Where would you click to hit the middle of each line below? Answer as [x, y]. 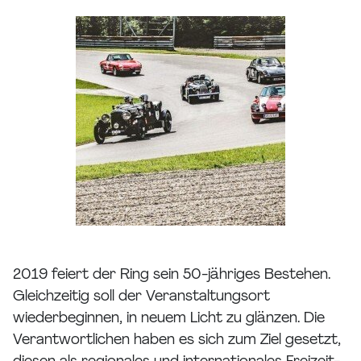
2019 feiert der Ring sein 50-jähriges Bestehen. [172, 275]
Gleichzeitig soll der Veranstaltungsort [141, 297]
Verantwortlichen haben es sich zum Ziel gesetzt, [177, 340]
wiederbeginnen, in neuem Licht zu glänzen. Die [169, 318]
